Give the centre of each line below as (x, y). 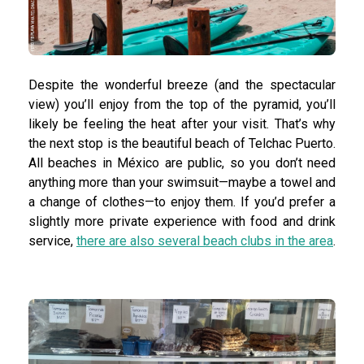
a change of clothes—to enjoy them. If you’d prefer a (182, 202)
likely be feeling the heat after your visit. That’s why (182, 124)
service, (52, 241)
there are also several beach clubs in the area (205, 241)
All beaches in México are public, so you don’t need (182, 163)
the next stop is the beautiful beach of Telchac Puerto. (182, 144)
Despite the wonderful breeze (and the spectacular (182, 85)
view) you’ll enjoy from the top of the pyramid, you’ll (182, 105)
